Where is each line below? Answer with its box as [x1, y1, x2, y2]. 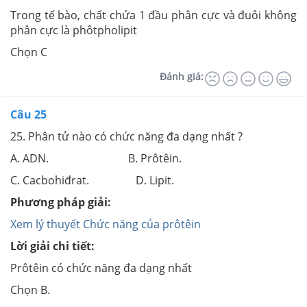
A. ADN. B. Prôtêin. [10, 151, 182, 167]
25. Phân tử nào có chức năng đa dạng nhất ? [10, 129, 243, 145]
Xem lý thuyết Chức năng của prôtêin [10, 217, 201, 232]
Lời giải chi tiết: [10, 238, 95, 254]
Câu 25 [10, 107, 47, 123]
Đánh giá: [160, 70, 204, 84]
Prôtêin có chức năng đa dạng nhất [10, 260, 195, 276]
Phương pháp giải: [10, 195, 111, 210]
